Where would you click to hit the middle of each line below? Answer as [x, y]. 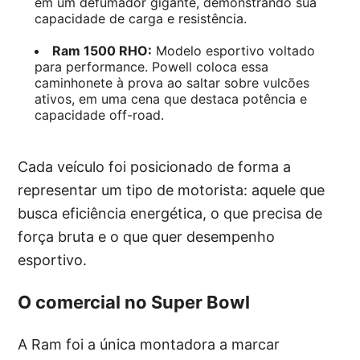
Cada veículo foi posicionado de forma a [155, 166]
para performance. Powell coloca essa [151, 66]
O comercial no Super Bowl [134, 302]
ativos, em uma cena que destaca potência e [170, 98]
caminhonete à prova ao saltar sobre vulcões [172, 82]
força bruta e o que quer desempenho [147, 236]
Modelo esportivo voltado [233, 50]
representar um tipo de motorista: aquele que [172, 190]
